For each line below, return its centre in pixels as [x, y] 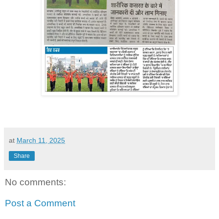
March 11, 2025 [41, 140]
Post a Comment [40, 203]
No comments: [35, 182]
